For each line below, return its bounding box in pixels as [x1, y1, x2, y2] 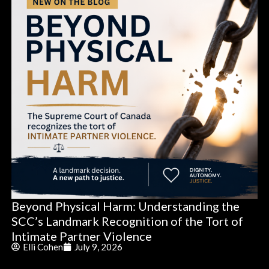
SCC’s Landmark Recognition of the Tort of [11, 214, 243, 229]
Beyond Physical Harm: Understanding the [11, 199, 240, 214]
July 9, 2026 [74, 241, 122, 253]
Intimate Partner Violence [11, 229, 154, 244]
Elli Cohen [23, 241, 63, 253]
